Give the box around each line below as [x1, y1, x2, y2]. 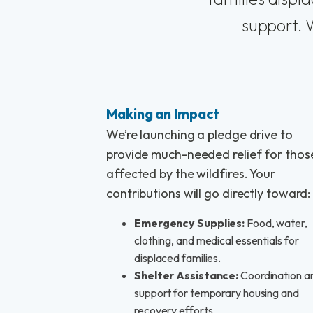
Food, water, [245, 216, 307, 230]
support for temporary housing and [134, 286, 299, 300]
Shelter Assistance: [134, 268, 239, 282]
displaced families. [134, 251, 221, 265]
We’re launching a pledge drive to [106, 126, 293, 143]
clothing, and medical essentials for [134, 233, 299, 247]
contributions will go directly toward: [106, 185, 311, 201]
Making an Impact [106, 105, 219, 122]
